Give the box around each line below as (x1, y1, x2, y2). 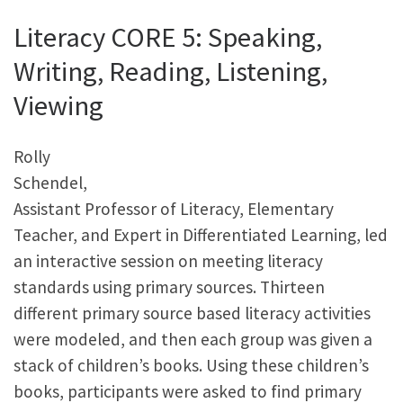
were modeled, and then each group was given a (13, 328, 372, 351)
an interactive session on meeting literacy (13, 250, 323, 273)
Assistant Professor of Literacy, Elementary (13, 198, 334, 220)
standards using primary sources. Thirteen (13, 276, 325, 299)
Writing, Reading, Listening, (13, 54, 327, 89)
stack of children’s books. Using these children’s (13, 354, 369, 377)
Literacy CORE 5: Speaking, (13, 20, 322, 55)
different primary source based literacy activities (13, 302, 371, 325)
